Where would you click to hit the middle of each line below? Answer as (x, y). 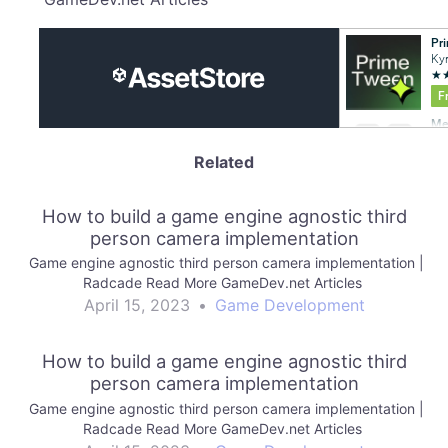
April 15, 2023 (136, 305)
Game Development (289, 305)
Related (224, 161)
